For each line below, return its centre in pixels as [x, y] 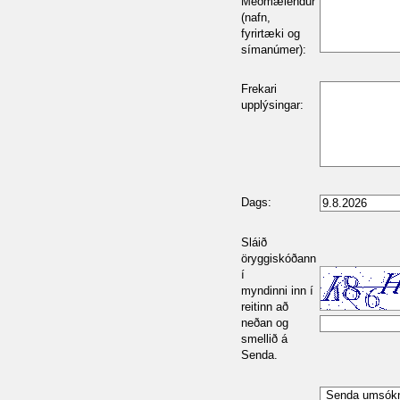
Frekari [259, 89]
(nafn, [256, 17]
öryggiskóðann [279, 258]
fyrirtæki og [271, 33]
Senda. [259, 355]
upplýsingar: [272, 105]
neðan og [265, 323]
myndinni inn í [277, 291]
